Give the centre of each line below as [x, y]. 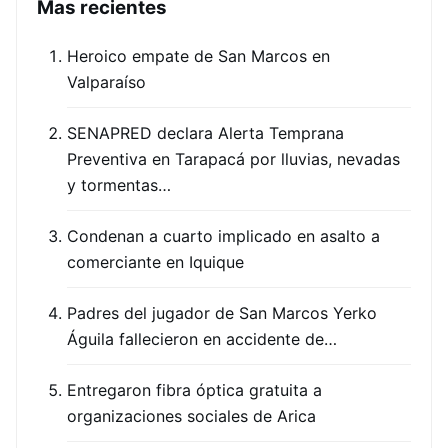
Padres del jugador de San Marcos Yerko [222, 313]
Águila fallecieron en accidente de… [202, 339]
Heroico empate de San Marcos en [198, 56]
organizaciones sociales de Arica [191, 416]
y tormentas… [119, 185]
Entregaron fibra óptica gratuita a [194, 390]
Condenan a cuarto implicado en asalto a [223, 236]
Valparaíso [106, 82]
